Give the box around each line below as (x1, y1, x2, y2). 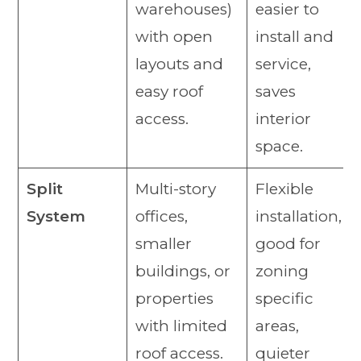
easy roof (135, 82, 203, 102)
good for (255, 234, 321, 254)
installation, (255, 207, 342, 226)
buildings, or (135, 262, 230, 281)
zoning (255, 262, 309, 281)
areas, (255, 317, 299, 336)
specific (255, 289, 313, 309)
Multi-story (135, 180, 216, 199)
